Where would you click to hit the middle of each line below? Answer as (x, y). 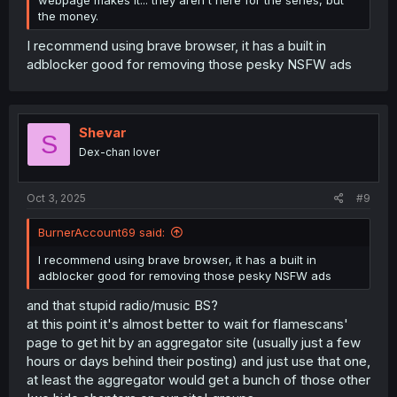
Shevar (103, 133)
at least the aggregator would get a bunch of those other (198, 380)
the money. (68, 16)
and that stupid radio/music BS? (122, 306)
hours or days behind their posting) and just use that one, (198, 362)
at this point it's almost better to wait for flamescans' (187, 324)
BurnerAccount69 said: (101, 232)
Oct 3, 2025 (56, 198)
